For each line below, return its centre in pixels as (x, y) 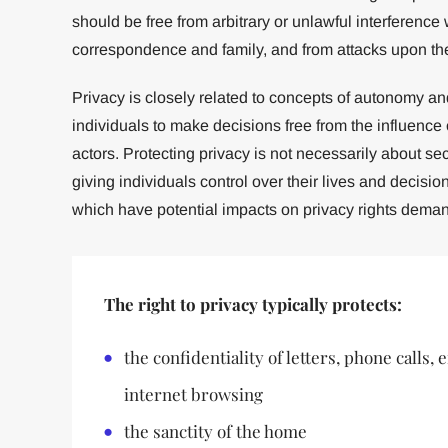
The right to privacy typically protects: (252, 304)
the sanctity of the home (215, 431)
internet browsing (193, 394)
